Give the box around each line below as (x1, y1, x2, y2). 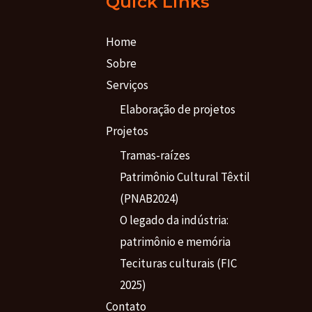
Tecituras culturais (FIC (119, 256, 237, 272)
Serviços (105, 77, 148, 93)
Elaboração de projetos (119, 101, 235, 117)
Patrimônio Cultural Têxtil (119, 169, 250, 185)
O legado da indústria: (119, 212, 228, 228)
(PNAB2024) (119, 191, 179, 207)
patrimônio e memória (119, 234, 231, 250)
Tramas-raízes (119, 148, 190, 164)
